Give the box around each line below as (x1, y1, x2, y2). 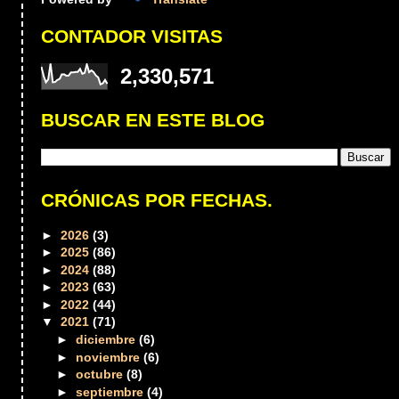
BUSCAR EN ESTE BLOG (41, 110, 265, 132)
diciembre (76, 331, 140, 346)
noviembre (76, 349, 144, 364)
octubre (76, 367, 127, 382)
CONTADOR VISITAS (41, 25, 224, 47)
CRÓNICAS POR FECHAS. (41, 189, 273, 211)
